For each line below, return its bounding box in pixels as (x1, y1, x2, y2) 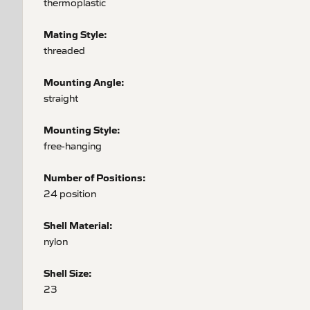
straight (44, 91, 78, 104)
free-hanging (44, 139, 102, 152)
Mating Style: (44, 27, 107, 41)
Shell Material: (44, 218, 113, 232)
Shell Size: (44, 266, 92, 280)
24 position (44, 187, 96, 199)
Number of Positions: (44, 170, 146, 184)
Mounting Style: (44, 122, 120, 136)
